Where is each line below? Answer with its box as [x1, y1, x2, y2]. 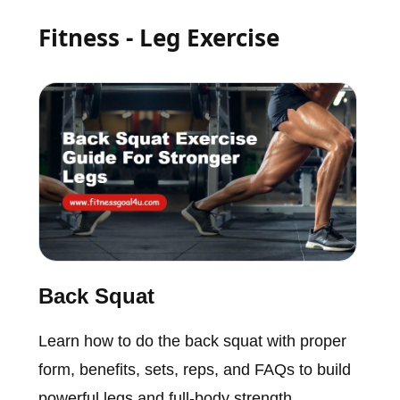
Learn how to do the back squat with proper [37, 332, 346, 351]
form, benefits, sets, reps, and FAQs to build [37, 361, 351, 379]
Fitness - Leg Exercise [37, 21, 279, 54]
